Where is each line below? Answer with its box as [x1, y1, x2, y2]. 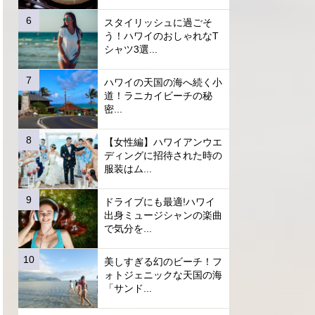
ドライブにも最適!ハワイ [103, 196, 215, 208]
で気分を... [103, 223, 152, 235]
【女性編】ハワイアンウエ [103, 136, 222, 148]
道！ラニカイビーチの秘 [103, 90, 212, 102]
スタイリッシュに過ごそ [103, 17, 212, 29]
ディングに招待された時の [103, 150, 222, 162]
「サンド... [103, 283, 152, 295]
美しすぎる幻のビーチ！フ [103, 256, 222, 268]
